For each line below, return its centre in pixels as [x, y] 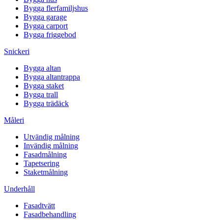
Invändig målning [51, 145]
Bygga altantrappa [52, 77]
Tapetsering [41, 163]
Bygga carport [46, 26]
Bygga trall [41, 94]
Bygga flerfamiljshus [56, 8]
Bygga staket [44, 85]
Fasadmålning [45, 154]
